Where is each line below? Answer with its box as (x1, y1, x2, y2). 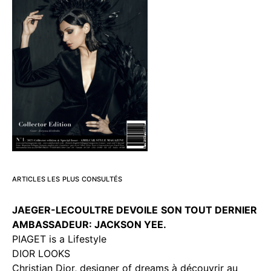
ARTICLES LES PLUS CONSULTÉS (12, 174, 123, 183)
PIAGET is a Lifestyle (12, 232, 106, 245)
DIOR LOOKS (12, 247, 70, 260)
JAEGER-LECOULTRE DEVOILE (12, 203, 158, 216)
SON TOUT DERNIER (161, 203, 257, 216)
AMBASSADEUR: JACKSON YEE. (12, 218, 166, 230)
